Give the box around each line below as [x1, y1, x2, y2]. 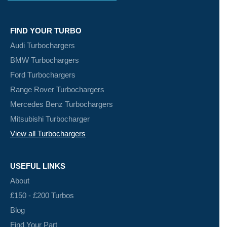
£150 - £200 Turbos [10, 191, 74, 200]
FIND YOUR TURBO [10, 26, 82, 35]
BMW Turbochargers [10, 56, 79, 65]
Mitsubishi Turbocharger [10, 115, 90, 124]
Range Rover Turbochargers [10, 85, 104, 94]
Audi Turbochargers [10, 41, 75, 50]
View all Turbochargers [10, 129, 86, 138]
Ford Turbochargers [10, 70, 75, 80]
